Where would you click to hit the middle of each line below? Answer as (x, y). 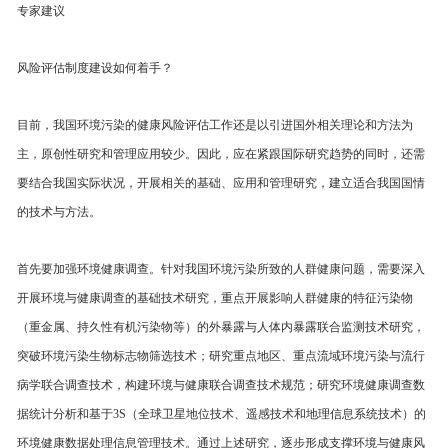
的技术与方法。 (59, 212)
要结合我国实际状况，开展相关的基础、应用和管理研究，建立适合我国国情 (221, 183)
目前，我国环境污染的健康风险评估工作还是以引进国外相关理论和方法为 (215, 125)
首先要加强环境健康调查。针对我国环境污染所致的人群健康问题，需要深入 (221, 269)
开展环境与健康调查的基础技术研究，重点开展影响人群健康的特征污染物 (215, 298)
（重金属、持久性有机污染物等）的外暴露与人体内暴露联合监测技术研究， (221, 327)
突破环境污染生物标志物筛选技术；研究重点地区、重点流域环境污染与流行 (221, 356)
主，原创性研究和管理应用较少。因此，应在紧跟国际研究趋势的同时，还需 (221, 154)
